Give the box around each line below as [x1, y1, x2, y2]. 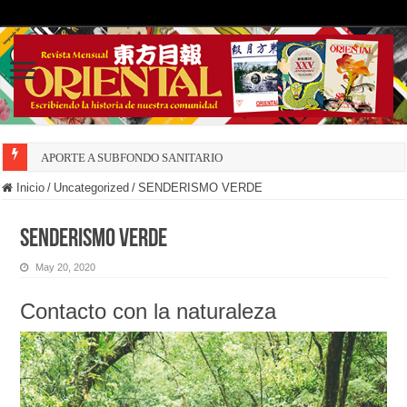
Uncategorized [54, 181, 130, 195]
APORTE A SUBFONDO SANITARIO [41, 151, 223, 165]
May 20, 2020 [35, 262, 96, 273]
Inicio [13, 181, 45, 195]
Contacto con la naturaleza [20, 299, 277, 324]
